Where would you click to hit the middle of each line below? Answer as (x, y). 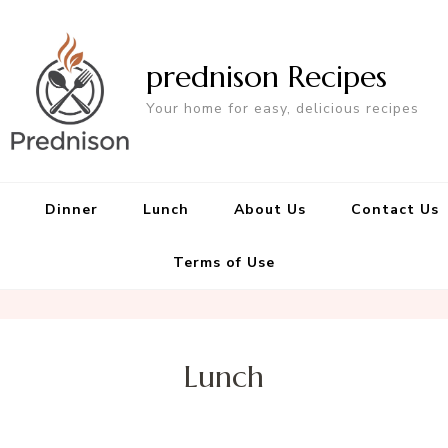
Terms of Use (224, 263)
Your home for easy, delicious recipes (282, 109)
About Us (270, 210)
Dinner (71, 210)
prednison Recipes (266, 77)
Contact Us (395, 210)
